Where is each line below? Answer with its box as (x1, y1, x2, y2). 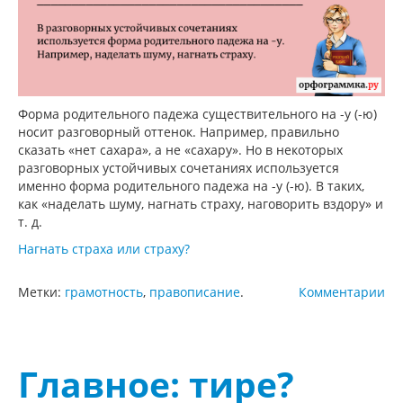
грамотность (65, 282, 143, 300)
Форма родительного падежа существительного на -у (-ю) (18, 104, 377, 122)
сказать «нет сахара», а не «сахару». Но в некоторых (18, 140, 343, 158)
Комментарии (299, 282, 385, 300)
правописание (149, 282, 240, 300)
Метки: (18, 282, 65, 300)
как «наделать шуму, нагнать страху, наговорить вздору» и (18, 194, 383, 212)
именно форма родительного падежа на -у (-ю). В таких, (18, 176, 364, 194)
